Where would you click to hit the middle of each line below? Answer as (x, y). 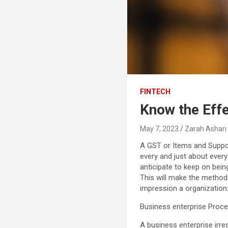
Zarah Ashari (206, 129)
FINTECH (155, 91)
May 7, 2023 (160, 129)
